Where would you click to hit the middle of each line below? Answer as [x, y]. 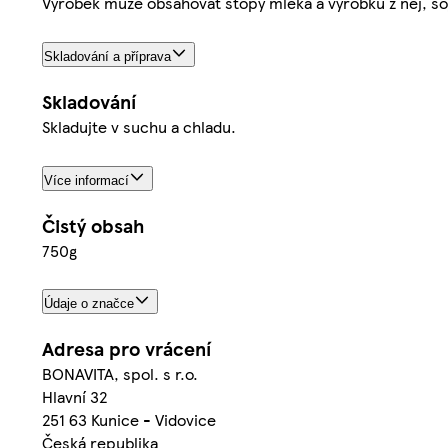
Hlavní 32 [75, 397]
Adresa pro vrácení [126, 349]
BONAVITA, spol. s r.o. [120, 374]
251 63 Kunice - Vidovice [129, 420]
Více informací [86, 180]
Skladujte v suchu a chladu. [139, 126]
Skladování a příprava [107, 56]
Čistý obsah [93, 225]
